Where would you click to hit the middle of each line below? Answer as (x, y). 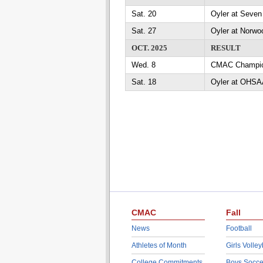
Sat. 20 (144, 14)
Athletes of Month (159, 245)
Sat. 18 (144, 82)
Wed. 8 (143, 65)
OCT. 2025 (149, 48)
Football (239, 228)
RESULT (225, 48)
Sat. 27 (144, 31)
